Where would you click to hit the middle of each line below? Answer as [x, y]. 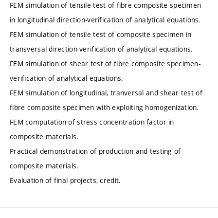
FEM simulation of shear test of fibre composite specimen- [105, 63]
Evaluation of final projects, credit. [65, 180]
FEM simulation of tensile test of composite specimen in [101, 34]
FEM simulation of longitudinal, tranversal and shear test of [106, 92]
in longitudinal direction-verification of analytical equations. [105, 19]
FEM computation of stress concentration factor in [92, 122]
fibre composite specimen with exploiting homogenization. [104, 107]
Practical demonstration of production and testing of [95, 151]
